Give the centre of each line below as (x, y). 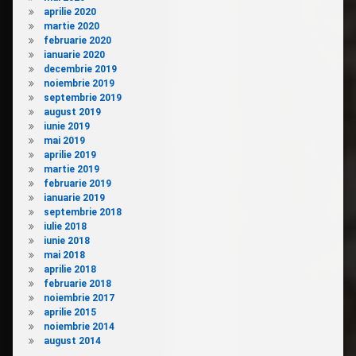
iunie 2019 (66, 127)
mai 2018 (64, 255)
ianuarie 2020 (74, 55)
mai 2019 (64, 141)
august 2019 (72, 112)
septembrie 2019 (82, 98)
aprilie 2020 (70, 12)
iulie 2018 (65, 227)
